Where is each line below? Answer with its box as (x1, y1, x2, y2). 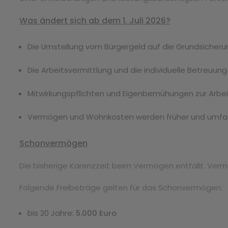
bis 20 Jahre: (27, 207, 76, 218)
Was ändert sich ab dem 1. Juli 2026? (19, 14, 170, 26)
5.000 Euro (76, 207, 117, 218)
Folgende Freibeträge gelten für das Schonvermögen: (19, 182, 222, 193)
